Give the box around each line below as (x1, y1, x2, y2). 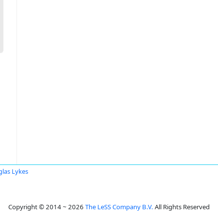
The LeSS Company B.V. (85, 202, 153, 211)
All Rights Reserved (153, 202, 210, 211)
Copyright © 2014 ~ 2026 (8, 202, 85, 211)
